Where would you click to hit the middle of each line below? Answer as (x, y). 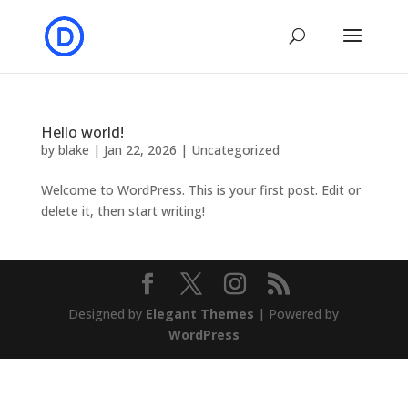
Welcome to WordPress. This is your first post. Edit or (200, 190)
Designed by (107, 314)
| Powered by (297, 314)
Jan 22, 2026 (140, 150)
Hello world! (82, 132)
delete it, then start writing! (122, 211)
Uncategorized (235, 150)
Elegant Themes (200, 314)
